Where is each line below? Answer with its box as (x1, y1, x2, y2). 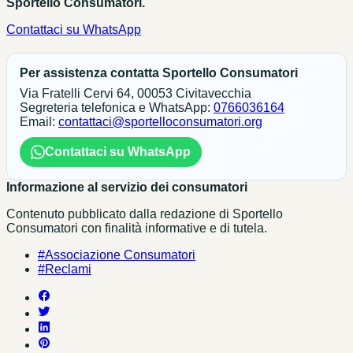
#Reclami (38, 262, 91, 277)
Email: (20, 115, 58, 129)
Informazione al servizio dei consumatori (6, 180, 247, 195)
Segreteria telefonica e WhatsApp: (20, 101, 214, 115)
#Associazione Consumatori (38, 248, 195, 262)
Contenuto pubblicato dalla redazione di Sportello (6, 207, 283, 221)
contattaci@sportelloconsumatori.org (58, 115, 262, 129)
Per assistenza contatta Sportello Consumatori (20, 66, 298, 80)
